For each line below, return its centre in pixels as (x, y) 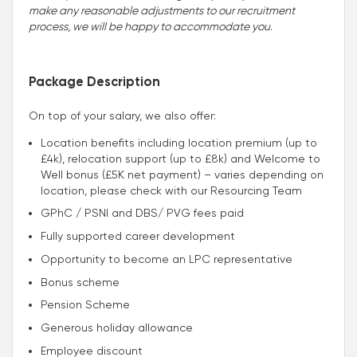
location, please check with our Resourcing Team (171, 190)
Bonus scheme (80, 282)
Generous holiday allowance (117, 328)
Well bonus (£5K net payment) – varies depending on (182, 174)
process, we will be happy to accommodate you (149, 26)
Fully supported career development (139, 236)
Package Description (94, 82)
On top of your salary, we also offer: (122, 115)
